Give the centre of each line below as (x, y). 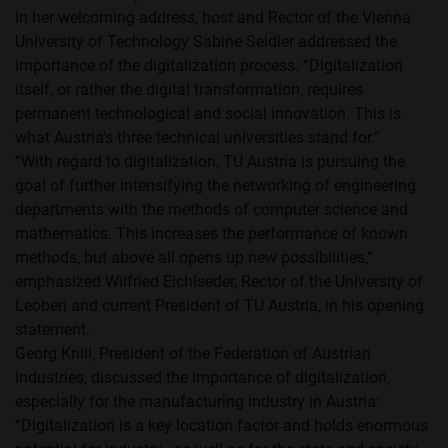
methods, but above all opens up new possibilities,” (194, 258)
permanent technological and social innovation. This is (208, 114)
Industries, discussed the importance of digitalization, (202, 378)
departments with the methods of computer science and (211, 210)
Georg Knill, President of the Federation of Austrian (193, 354)
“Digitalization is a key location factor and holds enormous (221, 426)
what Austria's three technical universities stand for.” (197, 138)
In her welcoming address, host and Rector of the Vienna (213, 18)
